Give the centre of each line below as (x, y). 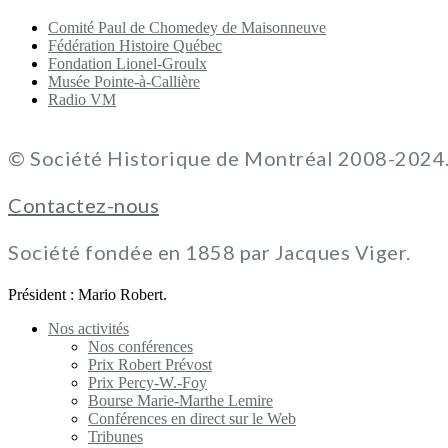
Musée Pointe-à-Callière (124, 81)
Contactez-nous (83, 204)
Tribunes (115, 436)
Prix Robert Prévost (150, 364)
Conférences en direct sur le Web (192, 418)
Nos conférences (140, 346)
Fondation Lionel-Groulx (127, 63)
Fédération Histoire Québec (135, 45)
